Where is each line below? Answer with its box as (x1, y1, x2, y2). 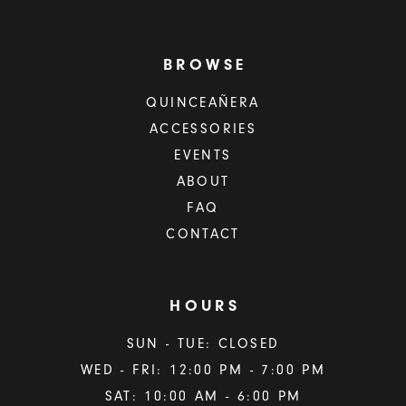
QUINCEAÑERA (146, 95, 260, 111)
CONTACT (166, 227, 240, 243)
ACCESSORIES (149, 121, 257, 138)
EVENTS (174, 148, 232, 164)
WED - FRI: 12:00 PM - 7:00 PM (80, 362, 326, 378)
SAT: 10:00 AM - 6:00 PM (104, 388, 302, 404)
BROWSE (162, 55, 247, 74)
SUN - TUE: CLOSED (126, 335, 280, 352)
